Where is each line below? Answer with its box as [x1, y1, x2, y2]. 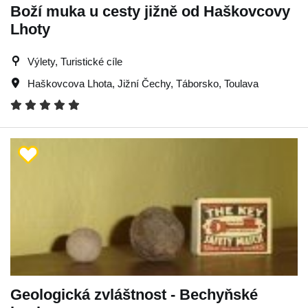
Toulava [224, 78, 258, 89]
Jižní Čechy [118, 78, 170, 89]
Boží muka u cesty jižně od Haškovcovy [10, 3, 290, 20]
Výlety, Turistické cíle [27, 56, 122, 67]
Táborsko [176, 78, 219, 89]
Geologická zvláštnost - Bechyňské [10, 286, 258, 303]
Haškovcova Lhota [27, 78, 112, 89]
